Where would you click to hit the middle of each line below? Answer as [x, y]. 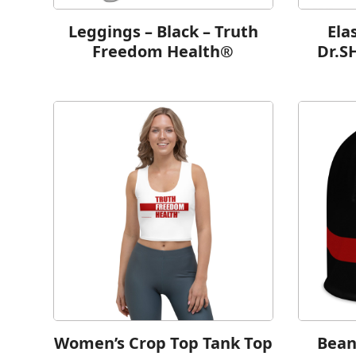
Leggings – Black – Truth [163, 32]
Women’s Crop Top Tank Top [163, 342]
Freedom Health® [163, 52]
